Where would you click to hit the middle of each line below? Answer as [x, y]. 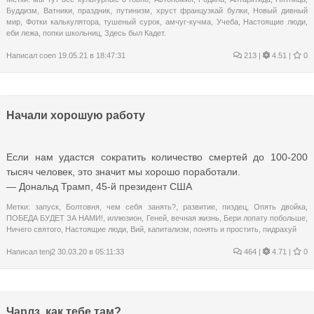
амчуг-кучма [188, 21]
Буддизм [22, 10]
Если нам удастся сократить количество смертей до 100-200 [157, 157]
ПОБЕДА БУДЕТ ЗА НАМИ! [55, 218]
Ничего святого [34, 229]
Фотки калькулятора [62, 21]
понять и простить [226, 229]
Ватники [57, 10]
